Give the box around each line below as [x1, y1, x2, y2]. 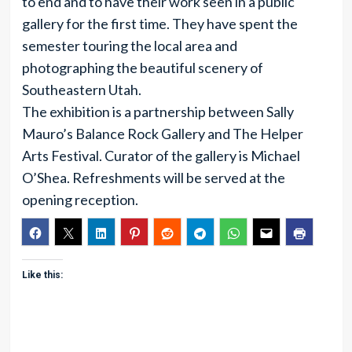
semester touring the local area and [21, 37, 237, 54]
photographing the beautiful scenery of [21, 59, 263, 76]
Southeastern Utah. [21, 81, 141, 98]
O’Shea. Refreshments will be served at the [21, 169, 285, 186]
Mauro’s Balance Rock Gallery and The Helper [21, 125, 303, 142]
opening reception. [21, 191, 138, 208]
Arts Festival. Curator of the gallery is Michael [21, 147, 300, 164]
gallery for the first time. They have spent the [21, 15, 298, 32]
